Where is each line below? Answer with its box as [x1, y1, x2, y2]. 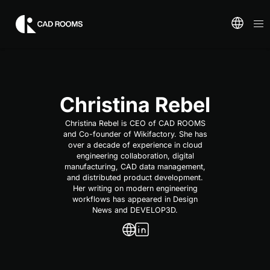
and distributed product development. [67, 173, 203, 182]
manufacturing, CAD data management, [64, 162, 206, 171]
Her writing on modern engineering [72, 184, 198, 193]
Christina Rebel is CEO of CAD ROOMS [64, 119, 206, 128]
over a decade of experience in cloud [67, 140, 202, 149]
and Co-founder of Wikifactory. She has [63, 130, 207, 139]
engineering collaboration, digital [76, 151, 194, 160]
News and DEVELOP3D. [92, 206, 178, 215]
